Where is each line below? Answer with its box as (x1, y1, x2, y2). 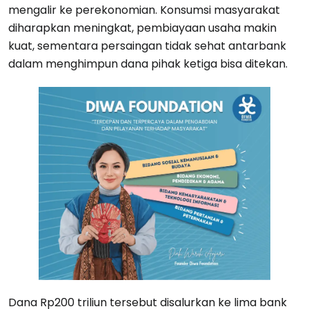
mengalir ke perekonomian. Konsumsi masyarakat (8, 1, 280, 18)
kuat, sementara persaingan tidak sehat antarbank (8, 37, 286, 54)
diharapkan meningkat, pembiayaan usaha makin (8, 19, 277, 36)
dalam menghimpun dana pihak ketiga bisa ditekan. (8, 55, 288, 72)
